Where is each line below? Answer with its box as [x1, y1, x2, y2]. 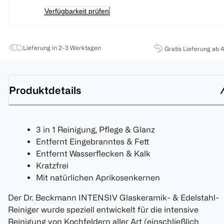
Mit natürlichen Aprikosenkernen [36, 173, 160, 182]
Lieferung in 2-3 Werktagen [23, 44, 101, 51]
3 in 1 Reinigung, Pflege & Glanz [36, 125, 155, 134]
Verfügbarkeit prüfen [44, 7, 109, 15]
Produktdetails [9, 84, 81, 96]
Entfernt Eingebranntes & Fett [36, 137, 149, 146]
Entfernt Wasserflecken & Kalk [36, 149, 150, 158]
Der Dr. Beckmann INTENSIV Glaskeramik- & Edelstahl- [8, 193, 219, 202]
